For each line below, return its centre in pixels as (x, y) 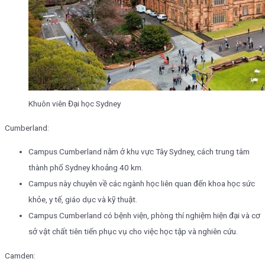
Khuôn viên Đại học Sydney (75, 103)
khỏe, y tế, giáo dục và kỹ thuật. (83, 200)
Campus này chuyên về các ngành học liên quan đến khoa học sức (142, 184)
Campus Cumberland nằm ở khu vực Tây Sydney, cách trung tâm (139, 152)
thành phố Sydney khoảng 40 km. (86, 168)
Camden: (20, 255)
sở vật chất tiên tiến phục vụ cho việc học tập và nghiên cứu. (133, 232)
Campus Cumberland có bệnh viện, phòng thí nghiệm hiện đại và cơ (144, 216)
